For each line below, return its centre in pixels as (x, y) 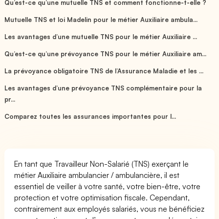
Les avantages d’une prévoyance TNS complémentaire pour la (103, 88)
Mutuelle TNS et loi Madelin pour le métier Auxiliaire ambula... (101, 19)
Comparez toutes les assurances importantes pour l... (90, 116)
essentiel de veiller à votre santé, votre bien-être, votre (108, 186)
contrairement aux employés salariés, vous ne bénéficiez (109, 208)
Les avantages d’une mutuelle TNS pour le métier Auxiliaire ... (101, 36)
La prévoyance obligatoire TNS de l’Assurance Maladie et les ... (104, 71)
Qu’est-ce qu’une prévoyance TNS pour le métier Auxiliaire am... (106, 54)
